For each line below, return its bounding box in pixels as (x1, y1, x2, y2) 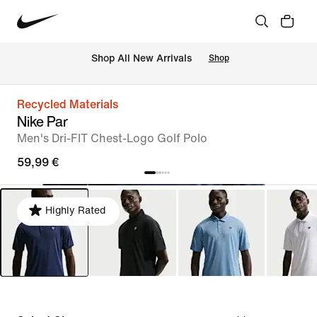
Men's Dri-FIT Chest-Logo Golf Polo (17, 132, 207, 144)
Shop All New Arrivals (91, 53, 192, 64)
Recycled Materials (17, 98, 118, 110)
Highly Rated (45, 205, 105, 216)
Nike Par (17, 111, 68, 132)
